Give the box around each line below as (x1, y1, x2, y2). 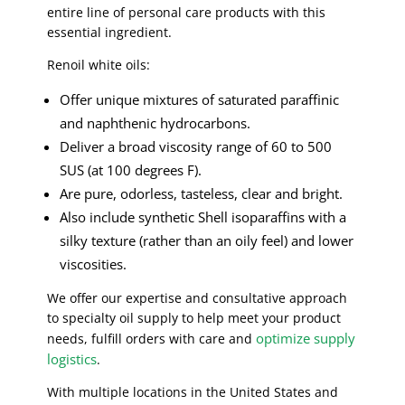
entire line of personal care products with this (47, 4, 326, 22)
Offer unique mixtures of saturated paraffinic (60, 90, 340, 109)
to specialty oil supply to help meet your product (47, 309, 342, 327)
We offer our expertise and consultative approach (47, 289, 348, 307)
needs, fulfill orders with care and (47, 330, 257, 348)
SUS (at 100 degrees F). (60, 161, 202, 180)
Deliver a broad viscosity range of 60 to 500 (60, 137, 333, 156)
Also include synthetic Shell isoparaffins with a (60, 208, 347, 227)
